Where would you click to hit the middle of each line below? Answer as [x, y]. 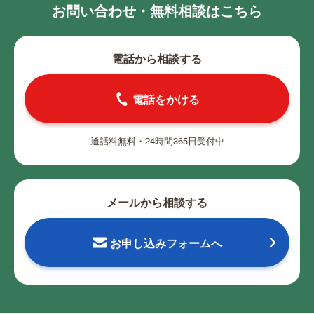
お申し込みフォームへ [166, 243]
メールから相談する [157, 203]
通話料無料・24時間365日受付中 [157, 141]
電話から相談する [157, 59]
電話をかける [166, 99]
